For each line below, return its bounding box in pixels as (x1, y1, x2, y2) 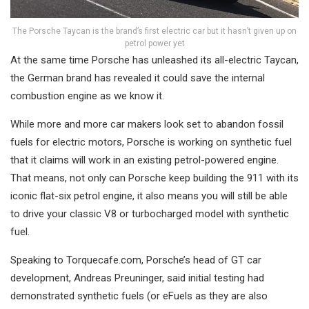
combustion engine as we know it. (10, 90, 164, 103)
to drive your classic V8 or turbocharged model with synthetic (10, 208, 289, 221)
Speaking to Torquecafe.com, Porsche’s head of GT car (10, 254, 261, 267)
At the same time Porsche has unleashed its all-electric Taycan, (10, 54, 299, 67)
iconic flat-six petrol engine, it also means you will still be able (10, 190, 288, 203)
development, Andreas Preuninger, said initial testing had (10, 272, 264, 285)
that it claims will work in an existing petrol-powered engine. (10, 154, 279, 167)
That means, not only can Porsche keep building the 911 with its (10, 172, 299, 185)
